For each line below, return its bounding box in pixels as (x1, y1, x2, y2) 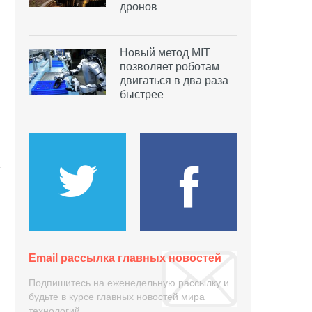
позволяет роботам (120, 61, 219, 73)
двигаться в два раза (120, 75, 228, 87)
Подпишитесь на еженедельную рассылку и (29, 277, 229, 289)
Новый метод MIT (120, 47, 210, 59)
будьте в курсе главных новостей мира (29, 291, 205, 303)
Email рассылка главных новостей (29, 252, 221, 265)
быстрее (120, 88, 164, 101)
